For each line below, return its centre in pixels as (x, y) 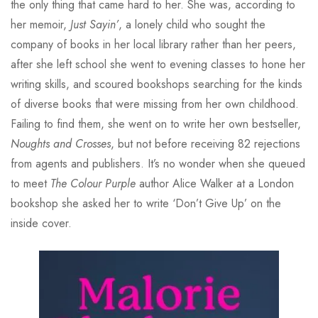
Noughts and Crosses (61, 143)
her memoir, (40, 24)
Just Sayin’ (94, 24)
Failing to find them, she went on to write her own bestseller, (156, 124)
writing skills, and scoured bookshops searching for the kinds (157, 84)
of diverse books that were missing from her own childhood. (155, 104)
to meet (31, 183)
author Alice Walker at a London (215, 183)
